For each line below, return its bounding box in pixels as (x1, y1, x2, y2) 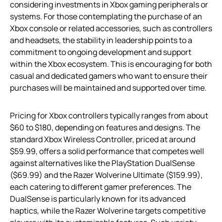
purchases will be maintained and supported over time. (10, 82, 207, 93)
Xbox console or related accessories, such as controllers (10, 22, 212, 34)
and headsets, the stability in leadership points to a (10, 34, 192, 46)
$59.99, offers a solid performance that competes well (10, 145, 204, 157)
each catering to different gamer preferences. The (10, 181, 191, 192)
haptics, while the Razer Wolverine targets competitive (10, 205, 206, 216)
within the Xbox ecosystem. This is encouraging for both (10, 58, 212, 69)
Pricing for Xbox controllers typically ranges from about (10, 110, 208, 121)
